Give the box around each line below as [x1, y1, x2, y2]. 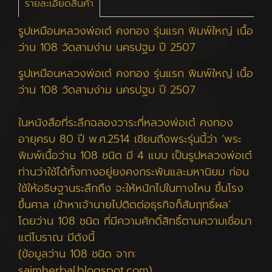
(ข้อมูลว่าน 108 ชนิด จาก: [18, 245, 136, 262]
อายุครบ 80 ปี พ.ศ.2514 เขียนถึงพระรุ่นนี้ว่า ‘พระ [18, 131, 242, 148]
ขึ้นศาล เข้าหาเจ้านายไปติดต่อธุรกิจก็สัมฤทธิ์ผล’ [18, 196, 231, 213]
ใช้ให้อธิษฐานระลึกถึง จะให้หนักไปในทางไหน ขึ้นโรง [18, 180, 243, 197]
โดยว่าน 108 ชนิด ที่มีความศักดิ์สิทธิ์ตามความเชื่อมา [18, 212, 252, 229]
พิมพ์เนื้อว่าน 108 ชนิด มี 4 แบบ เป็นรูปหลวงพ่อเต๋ [18, 147, 252, 164]
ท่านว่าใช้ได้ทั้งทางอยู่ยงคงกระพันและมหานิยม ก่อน [18, 163, 249, 180]
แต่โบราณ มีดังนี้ [18, 229, 95, 246]
